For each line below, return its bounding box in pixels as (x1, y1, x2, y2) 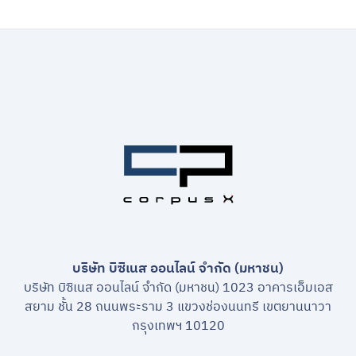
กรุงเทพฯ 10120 (131, 315, 225, 337)
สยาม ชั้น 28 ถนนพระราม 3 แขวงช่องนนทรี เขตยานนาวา (25, 296, 331, 318)
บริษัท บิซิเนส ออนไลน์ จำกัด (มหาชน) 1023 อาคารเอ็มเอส (23, 277, 333, 299)
